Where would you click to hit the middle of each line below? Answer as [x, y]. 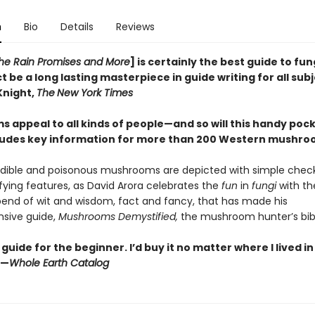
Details [77, 27]
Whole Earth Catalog [59, 263]
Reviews [135, 27]
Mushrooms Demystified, [119, 217]
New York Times [95, 93]
